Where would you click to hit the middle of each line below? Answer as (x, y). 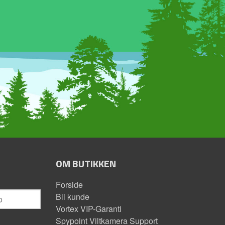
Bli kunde (73, 197)
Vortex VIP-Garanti (89, 209)
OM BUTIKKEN (86, 164)
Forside (69, 185)
